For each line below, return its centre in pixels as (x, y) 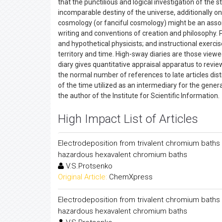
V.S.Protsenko (88, 166)
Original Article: (83, 177)
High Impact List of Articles (128, 119)
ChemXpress (131, 177)
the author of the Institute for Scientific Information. (139, 96)
